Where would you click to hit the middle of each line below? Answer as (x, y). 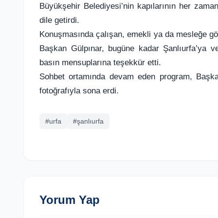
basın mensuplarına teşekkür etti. (100, 62)
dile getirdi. (59, 20)
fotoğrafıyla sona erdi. (79, 91)
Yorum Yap (70, 200)
